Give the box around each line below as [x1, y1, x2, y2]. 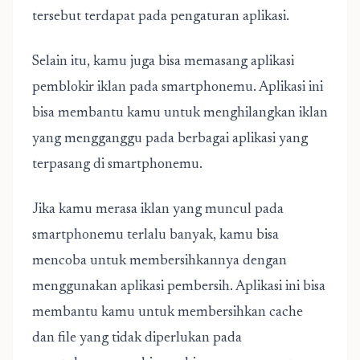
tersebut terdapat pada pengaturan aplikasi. [32, 10, 289, 24]
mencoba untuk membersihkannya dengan [32, 254, 287, 268]
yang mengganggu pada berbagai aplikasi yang [32, 132, 308, 146]
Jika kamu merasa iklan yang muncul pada [32, 202, 284, 217]
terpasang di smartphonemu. [32, 157, 202, 172]
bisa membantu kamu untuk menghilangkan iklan [32, 106, 328, 121]
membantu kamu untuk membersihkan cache [32, 305, 303, 320]
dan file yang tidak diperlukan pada [32, 331, 242, 346]
